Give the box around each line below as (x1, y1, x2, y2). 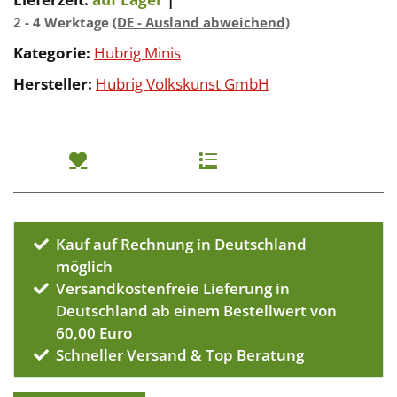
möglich (56, 256, 113, 277)
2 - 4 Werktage (13, 13, 113, 32)
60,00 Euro (56, 323, 133, 344)
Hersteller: (13, 74, 92, 95)
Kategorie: (13, 43, 94, 64)
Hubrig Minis (94, 43, 181, 64)
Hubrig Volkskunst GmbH (96, 74, 269, 95)
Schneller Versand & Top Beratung (56, 345, 305, 366)
